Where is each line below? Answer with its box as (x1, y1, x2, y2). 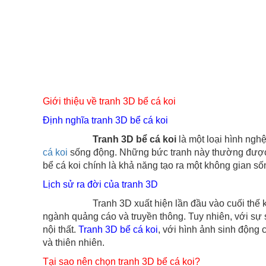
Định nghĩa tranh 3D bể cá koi (43, 115, 168, 125)
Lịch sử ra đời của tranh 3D (43, 179, 158, 189)
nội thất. (43, 224, 78, 235)
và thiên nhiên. (43, 237, 104, 248)
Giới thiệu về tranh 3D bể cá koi (43, 96, 176, 106)
